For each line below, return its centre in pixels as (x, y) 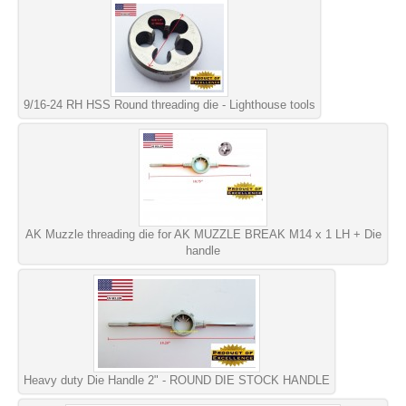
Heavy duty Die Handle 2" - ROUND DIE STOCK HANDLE (177, 380)
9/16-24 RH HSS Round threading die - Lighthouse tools (169, 104)
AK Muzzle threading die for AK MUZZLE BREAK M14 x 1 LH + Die (203, 234)
